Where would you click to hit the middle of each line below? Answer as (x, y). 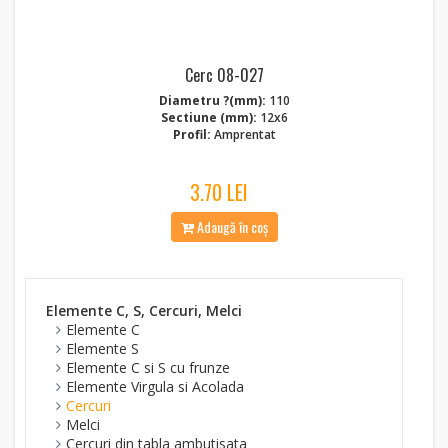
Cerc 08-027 (224, 75)
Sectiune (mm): (208, 117)
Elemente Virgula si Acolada (155, 386)
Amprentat (244, 134)
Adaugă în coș (230, 226)
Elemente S (102, 348)
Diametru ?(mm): (212, 100)
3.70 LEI (219, 192)
